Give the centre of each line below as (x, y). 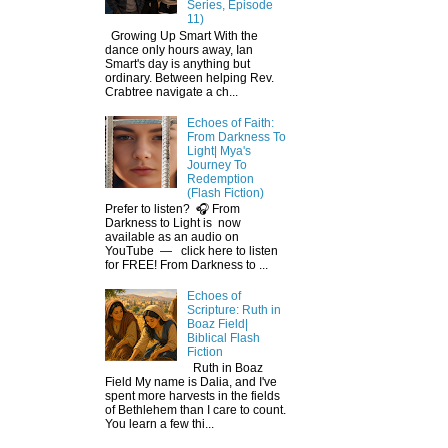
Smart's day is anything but (177, 63)
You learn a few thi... (159, 424)
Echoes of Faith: (230, 122)
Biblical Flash (223, 337)
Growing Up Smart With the (181, 35)
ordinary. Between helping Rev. (189, 77)
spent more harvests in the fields (192, 396)
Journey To (216, 164)
